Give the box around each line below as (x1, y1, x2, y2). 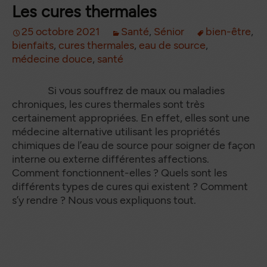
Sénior (154, 25, 184, 38)
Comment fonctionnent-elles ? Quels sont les (12, 166, 227, 179)
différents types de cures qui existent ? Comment (12, 180, 248, 193)
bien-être (206, 25, 251, 38)
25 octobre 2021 (21, 25, 100, 38)
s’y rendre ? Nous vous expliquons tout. (12, 194, 196, 207)
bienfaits (12, 39, 54, 52)
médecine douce (12, 52, 92, 66)
